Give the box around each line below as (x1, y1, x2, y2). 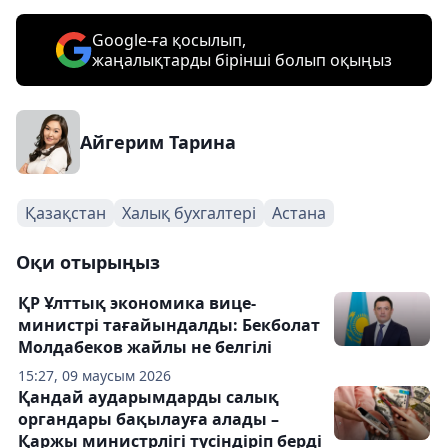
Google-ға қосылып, (92, 29, 246, 51)
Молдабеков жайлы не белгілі (18, 336, 272, 358)
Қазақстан (25, 202, 106, 224)
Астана (272, 202, 326, 224)
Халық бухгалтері (122, 202, 256, 224)
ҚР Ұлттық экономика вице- (18, 292, 256, 314)
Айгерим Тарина (80, 130, 236, 154)
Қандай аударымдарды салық (18, 386, 279, 408)
